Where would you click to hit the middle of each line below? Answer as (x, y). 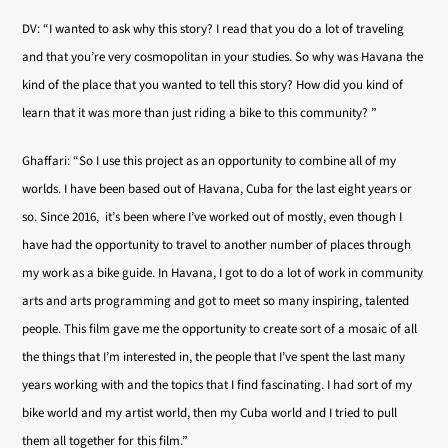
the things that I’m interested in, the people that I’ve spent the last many (214, 357)
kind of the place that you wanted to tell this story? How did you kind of (213, 85)
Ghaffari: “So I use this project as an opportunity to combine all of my (209, 161)
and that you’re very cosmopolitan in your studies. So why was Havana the (223, 57)
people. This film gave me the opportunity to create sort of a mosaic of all (220, 329)
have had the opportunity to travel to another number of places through (217, 245)
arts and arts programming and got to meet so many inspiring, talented (216, 301)
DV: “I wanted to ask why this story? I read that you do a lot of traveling (213, 29)
